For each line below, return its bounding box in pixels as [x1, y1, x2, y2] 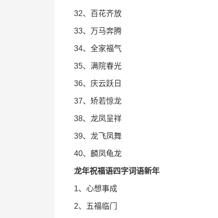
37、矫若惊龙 [74, 97, 122, 105]
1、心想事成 [74, 184, 117, 193]
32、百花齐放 [74, 9, 122, 18]
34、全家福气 [74, 44, 122, 53]
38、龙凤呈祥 [74, 114, 122, 123]
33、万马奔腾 [74, 27, 122, 35]
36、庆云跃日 [74, 79, 122, 88]
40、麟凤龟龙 [74, 149, 122, 158]
